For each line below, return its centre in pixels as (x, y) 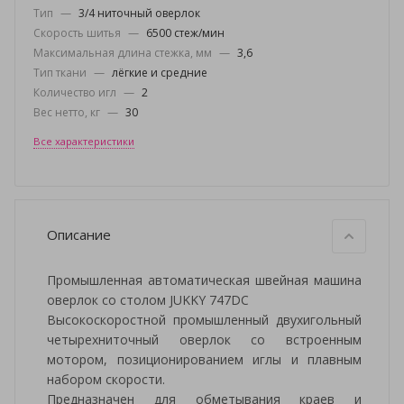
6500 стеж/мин (185, 33)
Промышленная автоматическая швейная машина (204, 280)
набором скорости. (106, 379)
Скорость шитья (78, 33)
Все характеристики (84, 141)
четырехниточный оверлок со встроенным (204, 340)
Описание (79, 234)
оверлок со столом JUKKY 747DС (148, 300)
